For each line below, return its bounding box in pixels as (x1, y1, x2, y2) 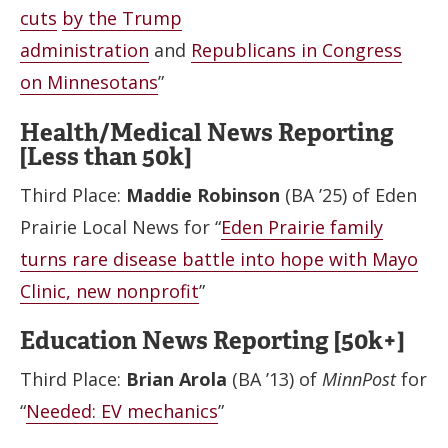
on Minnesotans (20, 70, 158, 94)
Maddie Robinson (126, 182, 280, 207)
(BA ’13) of (227, 367, 322, 391)
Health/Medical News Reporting (20, 116, 394, 148)
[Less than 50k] (20, 140, 191, 172)
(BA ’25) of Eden (280, 182, 417, 207)
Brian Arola (126, 367, 227, 391)
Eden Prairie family (221, 214, 383, 239)
